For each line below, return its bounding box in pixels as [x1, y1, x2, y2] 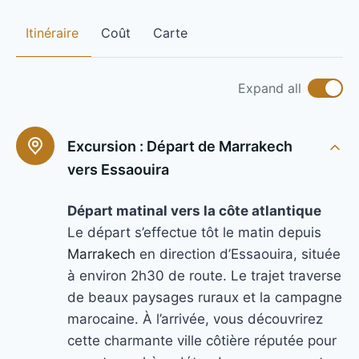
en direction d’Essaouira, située [135, 246, 341, 262]
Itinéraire [26, 25, 79, 41]
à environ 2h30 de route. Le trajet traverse [67, 268, 341, 284]
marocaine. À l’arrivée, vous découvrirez [67, 311, 323, 327]
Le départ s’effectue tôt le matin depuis [67, 224, 321, 240]
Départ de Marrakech [147, 138, 292, 155]
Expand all [238, 80, 301, 96]
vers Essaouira [67, 161, 169, 178]
